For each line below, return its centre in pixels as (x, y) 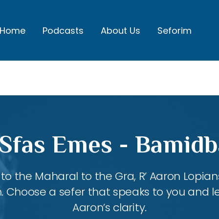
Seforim (175, 30)
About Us (120, 30)
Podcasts (63, 30)
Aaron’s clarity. (109, 208)
